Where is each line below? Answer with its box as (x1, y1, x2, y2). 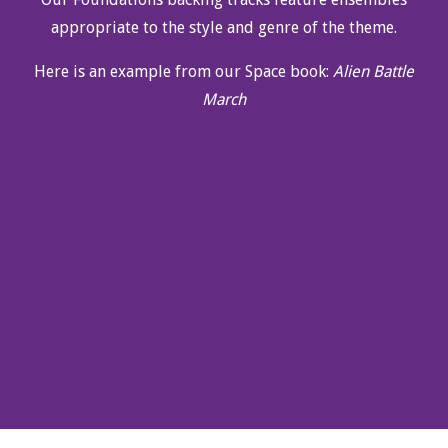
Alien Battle (333, 61, 414, 81)
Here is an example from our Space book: (34, 61, 333, 81)
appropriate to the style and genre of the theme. (51, 17, 397, 37)
